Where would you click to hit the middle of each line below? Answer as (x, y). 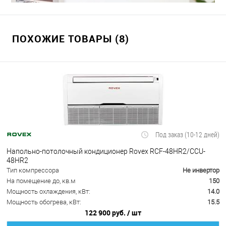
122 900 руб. (106, 213)
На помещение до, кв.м (41, 181)
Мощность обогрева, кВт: (44, 202)
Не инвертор (201, 171)
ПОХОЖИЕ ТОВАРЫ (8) (71, 39)
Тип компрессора (33, 171)
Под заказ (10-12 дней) (187, 135)
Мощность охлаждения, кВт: (48, 192)
